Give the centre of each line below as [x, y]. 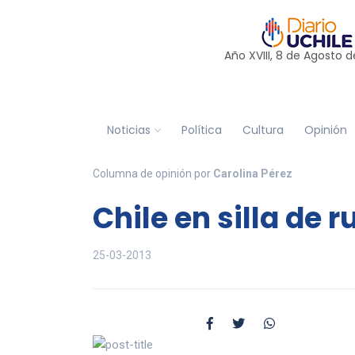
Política [201, 130]
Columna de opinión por [153, 174]
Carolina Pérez [253, 174]
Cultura [263, 130]
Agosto [323, 55]
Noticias [128, 130]
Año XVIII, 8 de [263, 55]
